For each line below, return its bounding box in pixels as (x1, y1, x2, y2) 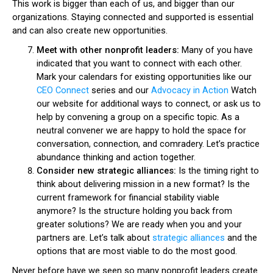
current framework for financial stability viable (37, 192, 219, 203)
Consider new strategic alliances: (37, 165, 179, 176)
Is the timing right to (179, 165, 259, 176)
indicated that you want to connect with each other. (37, 58, 242, 69)
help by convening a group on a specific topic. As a (37, 112, 239, 122)
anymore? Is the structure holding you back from (37, 205, 232, 216)
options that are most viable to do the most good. (37, 246, 237, 257)
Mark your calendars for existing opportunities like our (37, 71, 252, 82)
